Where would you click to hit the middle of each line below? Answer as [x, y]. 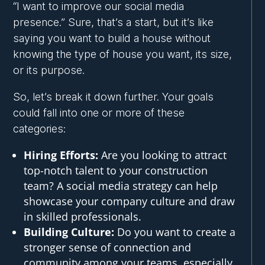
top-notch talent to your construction [116, 171]
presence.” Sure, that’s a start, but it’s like [114, 22]
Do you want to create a [175, 232]
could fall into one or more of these [99, 113]
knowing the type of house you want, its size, [123, 54]
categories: [40, 129]
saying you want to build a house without [112, 38]
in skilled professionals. [83, 217]
